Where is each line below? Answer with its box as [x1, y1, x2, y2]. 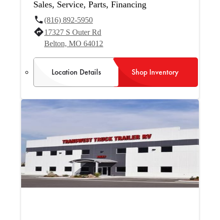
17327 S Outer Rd [44, 27, 102, 36]
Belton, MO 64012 [44, 39, 104, 48]
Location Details [51, 66, 101, 77]
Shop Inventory [132, 66, 179, 77]
